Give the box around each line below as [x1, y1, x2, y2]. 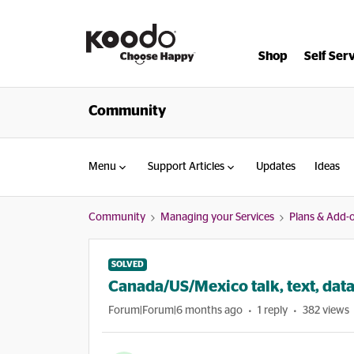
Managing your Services [160, 212, 274, 223]
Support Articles [148, 161, 224, 172]
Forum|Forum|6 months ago [108, 305, 243, 316]
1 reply [258, 305, 288, 316]
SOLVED [111, 260, 144, 269]
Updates [256, 161, 296, 172]
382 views [303, 305, 349, 316]
